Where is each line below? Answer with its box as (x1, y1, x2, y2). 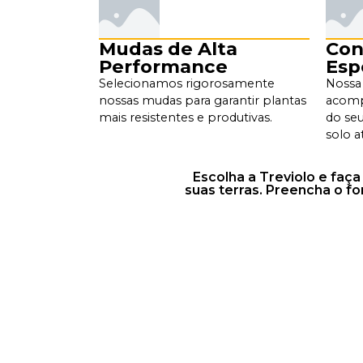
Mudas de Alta (99, 36, 237, 60)
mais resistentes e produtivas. (99, 109, 272, 125)
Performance (99, 54, 228, 78)
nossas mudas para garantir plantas (99, 92, 306, 108)
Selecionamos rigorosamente (99, 75, 275, 91)
